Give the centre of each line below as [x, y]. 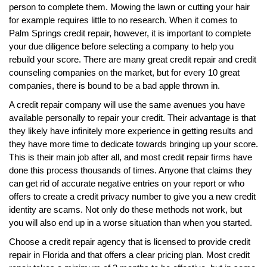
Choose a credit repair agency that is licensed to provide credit [130, 241]
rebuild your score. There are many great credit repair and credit [133, 59]
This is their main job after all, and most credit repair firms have [131, 157]
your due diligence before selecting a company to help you [121, 46]
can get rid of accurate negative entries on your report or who [127, 183]
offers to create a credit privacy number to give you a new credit [132, 196]
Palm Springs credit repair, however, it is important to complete [130, 33]
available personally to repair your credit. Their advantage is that [132, 117]
